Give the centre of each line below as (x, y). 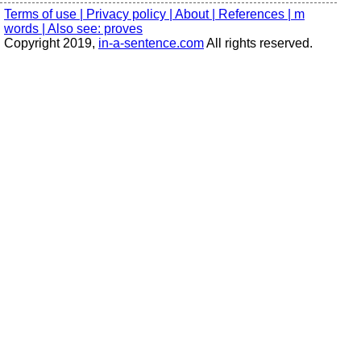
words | (26, 29)
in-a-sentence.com (151, 43)
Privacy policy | (131, 14)
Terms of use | (45, 14)
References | (256, 14)
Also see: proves (95, 29)
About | (197, 14)
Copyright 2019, (51, 43)
